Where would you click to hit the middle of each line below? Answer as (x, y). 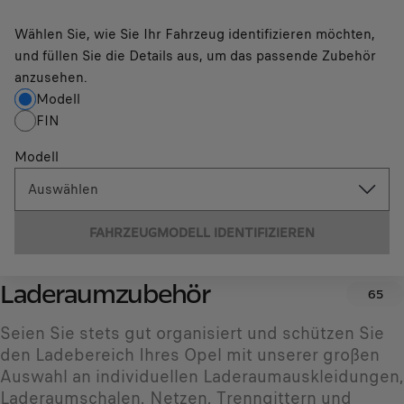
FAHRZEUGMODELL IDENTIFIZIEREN (202, 232)
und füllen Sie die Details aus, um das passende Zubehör (195, 56)
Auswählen (63, 189)
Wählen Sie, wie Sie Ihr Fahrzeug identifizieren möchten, (195, 34)
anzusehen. (51, 78)
